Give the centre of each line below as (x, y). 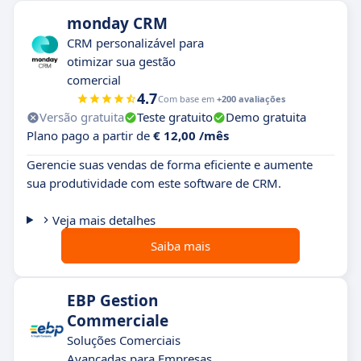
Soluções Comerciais (124, 340)
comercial (94, 80)
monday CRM (117, 23)
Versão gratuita (82, 117)
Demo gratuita (266, 117)
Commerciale (118, 321)
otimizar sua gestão (121, 61)
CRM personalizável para (135, 43)
